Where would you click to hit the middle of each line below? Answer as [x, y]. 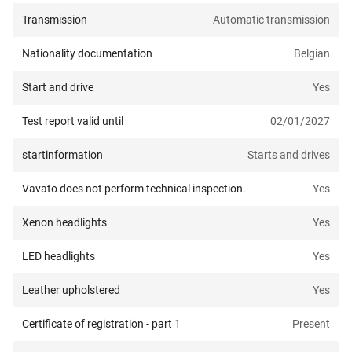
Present [311, 324]
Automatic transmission [271, 20]
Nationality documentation [87, 54]
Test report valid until [73, 121]
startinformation [62, 155]
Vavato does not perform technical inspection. [134, 189]
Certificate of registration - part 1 [101, 324]
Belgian [312, 54]
